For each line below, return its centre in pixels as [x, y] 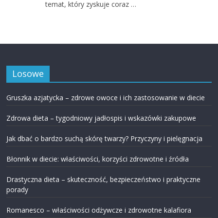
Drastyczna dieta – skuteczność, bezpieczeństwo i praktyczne [104, 180]
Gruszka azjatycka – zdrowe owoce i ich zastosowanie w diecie [106, 98]
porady [18, 190]
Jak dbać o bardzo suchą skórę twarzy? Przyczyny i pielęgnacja [105, 139]
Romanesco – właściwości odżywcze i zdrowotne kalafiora [99, 210]
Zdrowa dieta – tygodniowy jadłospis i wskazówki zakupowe [101, 118]
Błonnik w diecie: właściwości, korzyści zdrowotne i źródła [98, 159]
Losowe [28, 74]
